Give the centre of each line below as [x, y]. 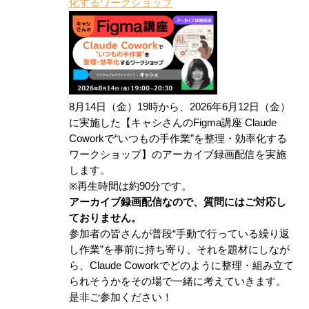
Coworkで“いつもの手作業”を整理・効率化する [178, 139]
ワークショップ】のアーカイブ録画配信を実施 [178, 155]
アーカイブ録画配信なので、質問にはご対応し [178, 202]
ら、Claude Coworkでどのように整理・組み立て [181, 266]
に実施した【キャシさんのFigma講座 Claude [173, 123]
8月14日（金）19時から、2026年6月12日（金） [180, 107]
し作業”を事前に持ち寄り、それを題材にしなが [179, 250]
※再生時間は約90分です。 [130, 187]
